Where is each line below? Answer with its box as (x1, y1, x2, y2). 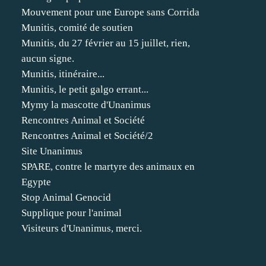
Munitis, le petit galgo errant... (21, 84, 148, 95)
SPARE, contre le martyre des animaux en (21, 161, 195, 172)
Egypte (21, 176, 51, 188)
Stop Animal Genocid (21, 192, 111, 203)
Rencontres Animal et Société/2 (21, 130, 153, 141)
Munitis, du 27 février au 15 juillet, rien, (21, 37, 190, 49)
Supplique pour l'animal (21, 207, 122, 218)
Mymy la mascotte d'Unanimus (21, 99, 151, 110)
